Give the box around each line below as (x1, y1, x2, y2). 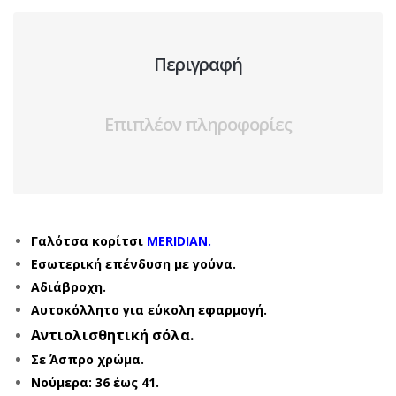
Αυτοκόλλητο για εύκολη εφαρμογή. (31, 301, 267, 318)
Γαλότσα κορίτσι (31, 232, 147, 249)
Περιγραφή (154, 52, 242, 76)
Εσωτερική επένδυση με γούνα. (31, 255, 236, 272)
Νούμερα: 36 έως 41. (31, 374, 159, 391)
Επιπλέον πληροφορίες (104, 112, 292, 136)
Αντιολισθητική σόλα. (31, 325, 194, 345)
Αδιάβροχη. (31, 278, 106, 295)
